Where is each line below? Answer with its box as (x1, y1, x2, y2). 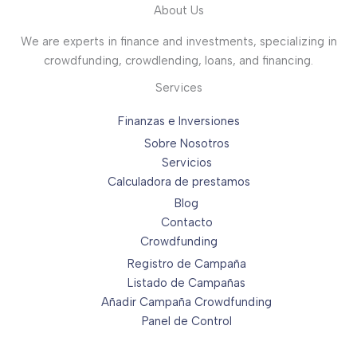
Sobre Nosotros (143, 135, 229, 151)
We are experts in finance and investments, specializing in (20, 33, 337, 49)
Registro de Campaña (127, 257, 246, 271)
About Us (153, 2, 204, 18)
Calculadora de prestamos (107, 174, 250, 189)
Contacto (160, 215, 213, 230)
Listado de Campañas (127, 276, 245, 290)
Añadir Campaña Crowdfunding (101, 295, 272, 309)
